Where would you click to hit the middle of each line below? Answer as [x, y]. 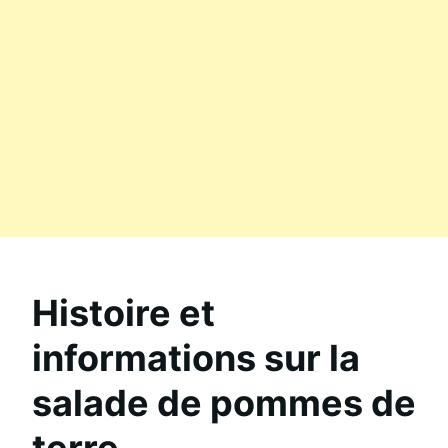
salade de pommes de [224, 402]
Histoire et [123, 312]
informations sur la [196, 357]
